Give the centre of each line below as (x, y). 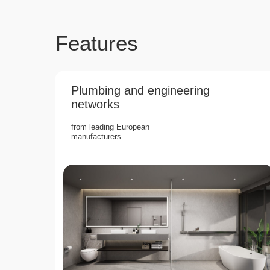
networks (95, 104)
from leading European (110, 127)
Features (97, 43)
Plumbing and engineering (140, 90)
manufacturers (96, 137)
